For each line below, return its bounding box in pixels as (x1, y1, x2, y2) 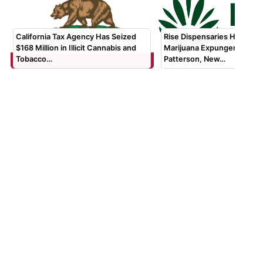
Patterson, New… (164, 55, 226, 64)
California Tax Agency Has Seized (16, 32, 137, 42)
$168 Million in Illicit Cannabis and (16, 43, 137, 53)
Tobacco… (16, 55, 53, 64)
